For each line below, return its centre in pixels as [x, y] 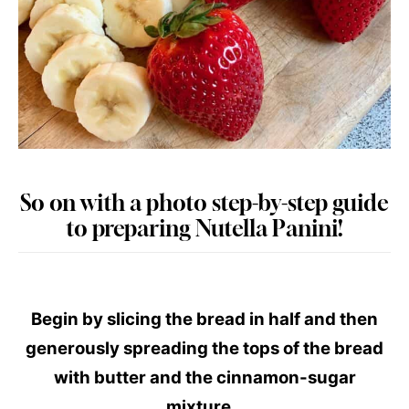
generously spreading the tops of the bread [204, 349]
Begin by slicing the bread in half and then [204, 320]
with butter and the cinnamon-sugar [204, 378]
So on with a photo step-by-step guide [204, 203]
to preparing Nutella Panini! [204, 229]
